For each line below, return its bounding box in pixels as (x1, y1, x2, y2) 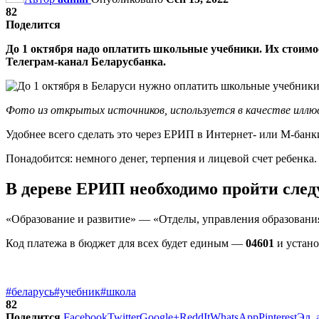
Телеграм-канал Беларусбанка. (6, 55, 166, 68)
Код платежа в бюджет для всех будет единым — (6, 236, 246, 249)
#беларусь (6, 285, 54, 298)
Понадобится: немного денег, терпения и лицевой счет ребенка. (6, 152, 317, 164)
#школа (100, 285, 136, 298)
